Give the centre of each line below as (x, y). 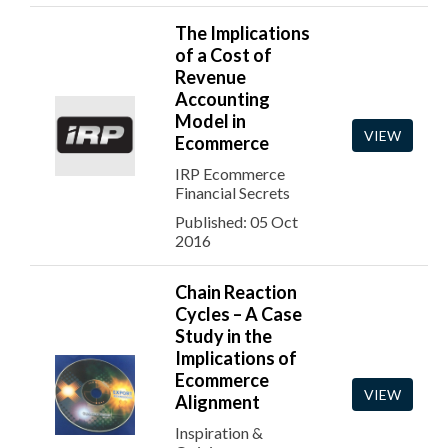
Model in (210, 121)
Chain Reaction (236, 292)
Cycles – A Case (238, 314)
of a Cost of (223, 55)
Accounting (222, 99)
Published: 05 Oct (236, 221)
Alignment (217, 402)
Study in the (223, 336)
